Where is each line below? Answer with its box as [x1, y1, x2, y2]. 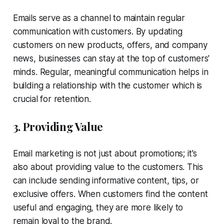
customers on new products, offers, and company [12, 39, 207, 50]
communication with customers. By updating [12, 26, 182, 36]
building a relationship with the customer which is [12, 80, 202, 90]
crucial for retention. [12, 93, 91, 104]
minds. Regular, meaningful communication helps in [12, 66, 208, 77]
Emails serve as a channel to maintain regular [12, 12, 185, 23]
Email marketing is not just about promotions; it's [12, 148, 197, 158]
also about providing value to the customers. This [12, 161, 203, 172]
